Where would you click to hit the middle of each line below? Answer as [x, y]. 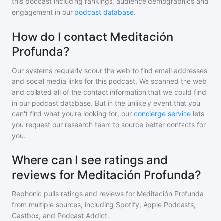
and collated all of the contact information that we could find [109, 92]
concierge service [162, 114]
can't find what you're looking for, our [72, 114]
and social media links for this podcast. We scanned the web [109, 81]
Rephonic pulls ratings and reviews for [74, 194]
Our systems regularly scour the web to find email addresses [110, 70]
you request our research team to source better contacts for [109, 125]
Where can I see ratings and [90, 160]
